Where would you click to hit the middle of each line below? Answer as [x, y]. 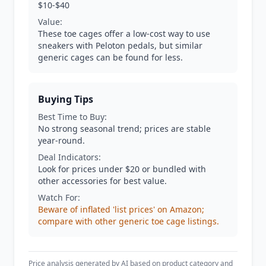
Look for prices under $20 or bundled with [122, 169]
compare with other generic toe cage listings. [129, 221]
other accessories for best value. [102, 181]
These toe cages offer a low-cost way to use [124, 34]
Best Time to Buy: [72, 117]
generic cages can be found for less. [110, 57]
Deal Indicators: [69, 157]
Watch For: [59, 197]
